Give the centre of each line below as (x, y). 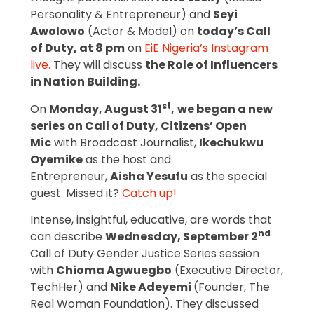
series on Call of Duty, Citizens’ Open (138, 125)
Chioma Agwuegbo (114, 270)
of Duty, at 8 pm (77, 48)
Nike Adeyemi (151, 287)
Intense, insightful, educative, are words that (151, 219)
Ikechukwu (231, 142)
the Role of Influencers (211, 65)
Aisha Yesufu (149, 176)
